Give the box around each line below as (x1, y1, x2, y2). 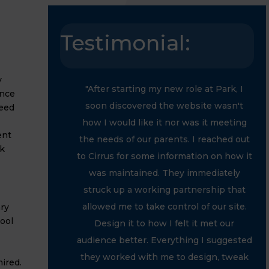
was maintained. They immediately (88, 168, 240, 178)
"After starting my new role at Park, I (85, 83, 244, 94)
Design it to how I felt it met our (94, 218, 235, 229)
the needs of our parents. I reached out (79, 134, 250, 145)
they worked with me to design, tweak (80, 252, 249, 262)
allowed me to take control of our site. (82, 201, 247, 212)
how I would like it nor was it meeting (82, 117, 247, 128)
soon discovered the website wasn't (85, 100, 244, 111)
